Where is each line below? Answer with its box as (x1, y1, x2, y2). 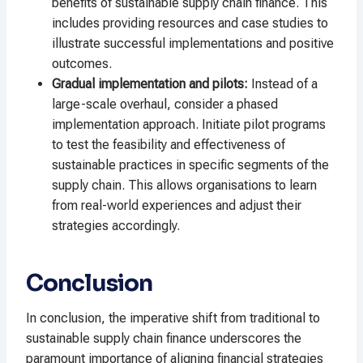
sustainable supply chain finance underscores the (26, 331, 301, 347)
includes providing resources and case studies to (52, 15, 328, 32)
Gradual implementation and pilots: (52, 76, 248, 92)
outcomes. (52, 56, 112, 72)
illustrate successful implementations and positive (52, 36, 334, 52)
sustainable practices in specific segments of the (52, 157, 329, 173)
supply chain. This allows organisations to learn (52, 177, 317, 194)
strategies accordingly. (52, 218, 180, 234)
